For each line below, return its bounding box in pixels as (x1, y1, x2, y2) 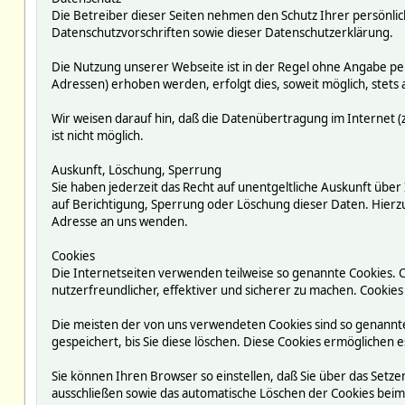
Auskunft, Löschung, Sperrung (51, 162, 221, 178)
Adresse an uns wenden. (51, 213, 188, 230)
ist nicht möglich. (51, 127, 144, 144)
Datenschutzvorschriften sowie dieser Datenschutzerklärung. (51, 24, 393, 41)
